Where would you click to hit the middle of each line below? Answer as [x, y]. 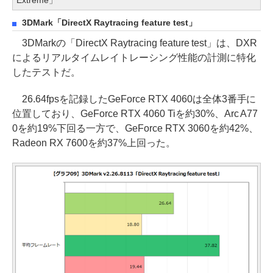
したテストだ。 [46, 73]
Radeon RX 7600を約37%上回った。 [94, 143]
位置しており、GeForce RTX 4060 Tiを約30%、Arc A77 [135, 114]
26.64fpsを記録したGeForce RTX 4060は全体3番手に [134, 99]
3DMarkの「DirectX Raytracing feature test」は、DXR [135, 43]
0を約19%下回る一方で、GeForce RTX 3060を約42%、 [135, 129]
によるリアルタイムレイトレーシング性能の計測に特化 [134, 58]
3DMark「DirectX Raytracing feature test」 [110, 23]
